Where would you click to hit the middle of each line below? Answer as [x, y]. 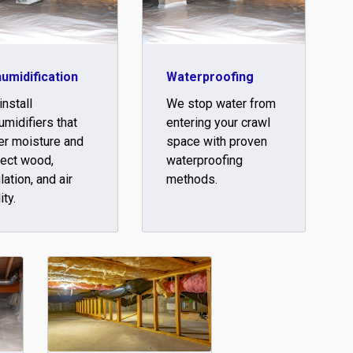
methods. [191, 180]
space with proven [216, 142]
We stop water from [221, 104]
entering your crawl [218, 123]
